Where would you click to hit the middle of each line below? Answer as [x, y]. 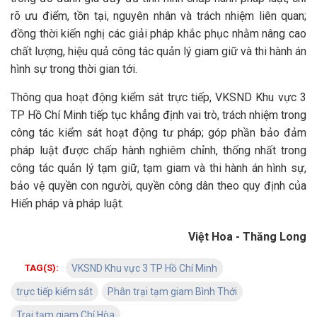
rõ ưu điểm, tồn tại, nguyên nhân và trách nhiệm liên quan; [158, 16]
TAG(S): [42, 268]
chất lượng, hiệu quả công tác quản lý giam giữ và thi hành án [158, 51]
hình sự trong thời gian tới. [74, 69]
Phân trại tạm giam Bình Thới [172, 292]
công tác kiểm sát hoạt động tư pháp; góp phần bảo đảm [158, 133]
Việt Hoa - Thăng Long [247, 237]
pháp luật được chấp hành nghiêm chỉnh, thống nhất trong [158, 150]
